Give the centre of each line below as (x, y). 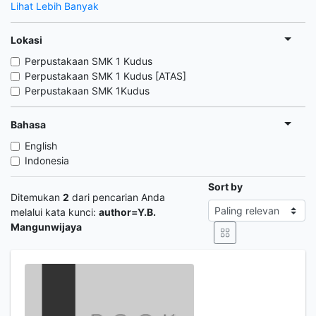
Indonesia (47, 160)
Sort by (225, 187)
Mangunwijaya (46, 226)
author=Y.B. (127, 212)
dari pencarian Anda (117, 197)
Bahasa (28, 124)
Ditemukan (37, 197)
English (41, 146)
